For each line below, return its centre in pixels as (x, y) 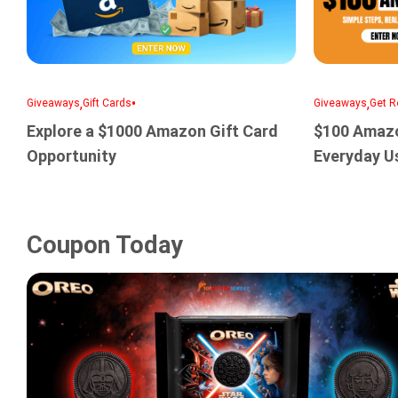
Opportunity (72, 155)
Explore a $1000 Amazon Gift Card (152, 131)
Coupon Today (105, 245)
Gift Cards (107, 103)
